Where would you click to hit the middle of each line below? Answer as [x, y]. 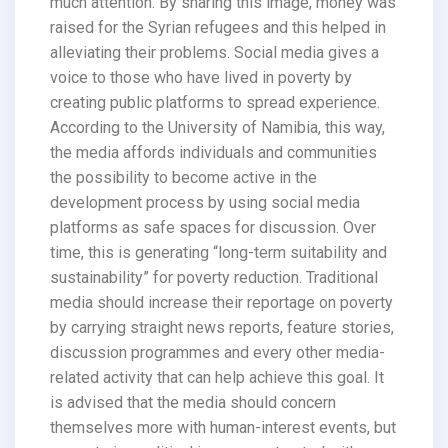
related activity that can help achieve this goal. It [217, 377]
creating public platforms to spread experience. [215, 102]
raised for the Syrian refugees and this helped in [218, 27]
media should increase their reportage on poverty [221, 302]
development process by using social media [205, 202]
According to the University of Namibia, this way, [217, 127]
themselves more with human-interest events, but [223, 427]
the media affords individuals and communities [213, 152]
